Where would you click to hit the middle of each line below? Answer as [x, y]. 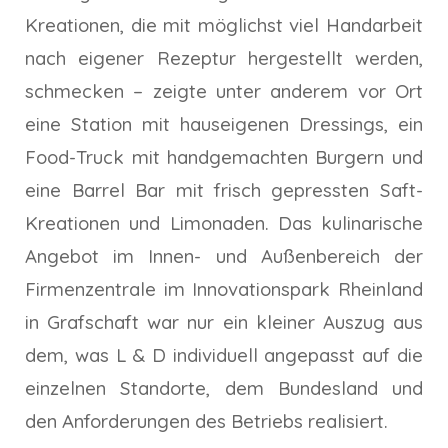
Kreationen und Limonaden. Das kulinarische [224, 222]
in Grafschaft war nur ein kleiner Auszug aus [224, 321]
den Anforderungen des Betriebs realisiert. [207, 420]
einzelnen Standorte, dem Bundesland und [224, 387]
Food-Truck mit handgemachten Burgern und [224, 156]
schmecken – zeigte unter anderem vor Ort [224, 90]
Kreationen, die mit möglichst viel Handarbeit [224, 24]
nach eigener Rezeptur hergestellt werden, [224, 57]
